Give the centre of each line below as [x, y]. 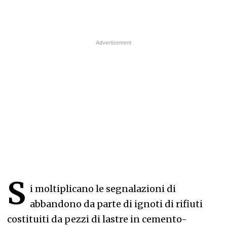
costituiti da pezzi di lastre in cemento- [97, 219]
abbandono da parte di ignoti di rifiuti [116, 204]
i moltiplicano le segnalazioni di [103, 189]
